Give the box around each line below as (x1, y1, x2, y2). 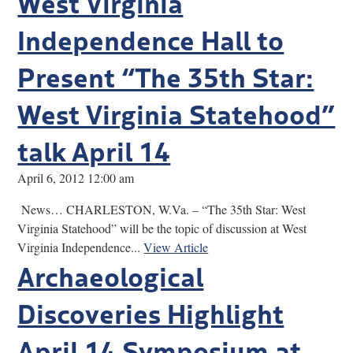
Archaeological (17, 255, 204, 294)
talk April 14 (17, 130, 171, 169)
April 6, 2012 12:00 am (17, 169, 135, 186)
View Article (143, 238, 209, 255)
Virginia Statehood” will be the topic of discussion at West (17, 219, 307, 236)
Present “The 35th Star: (17, 56, 314, 95)
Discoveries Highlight (17, 292, 284, 331)
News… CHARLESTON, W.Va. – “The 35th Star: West (17, 200, 307, 217)
